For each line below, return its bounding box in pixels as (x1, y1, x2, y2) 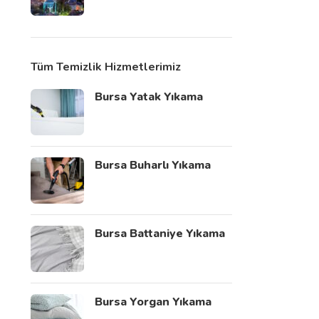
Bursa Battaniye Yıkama (94, 226, 225, 241)
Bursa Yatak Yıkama (94, 89, 203, 105)
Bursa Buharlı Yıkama (94, 157, 211, 173)
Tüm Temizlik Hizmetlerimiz (30, 59, 181, 75)
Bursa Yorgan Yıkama (94, 294, 211, 310)
